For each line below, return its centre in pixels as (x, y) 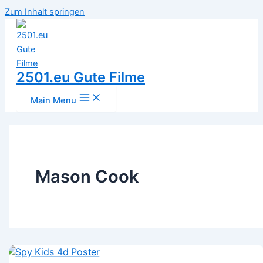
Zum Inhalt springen (45, 12)
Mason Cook (87, 176)
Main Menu (53, 100)
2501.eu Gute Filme (81, 77)
